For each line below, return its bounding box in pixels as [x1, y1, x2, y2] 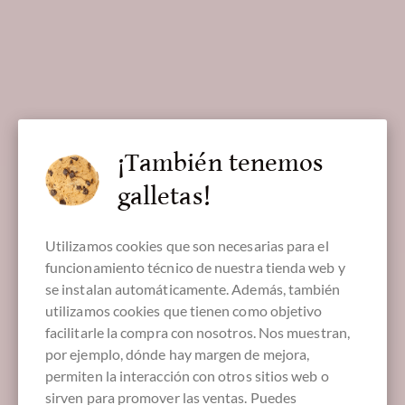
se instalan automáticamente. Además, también [45, 279, 341, 297]
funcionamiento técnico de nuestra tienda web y [45, 258, 345, 276]
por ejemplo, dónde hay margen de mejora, [45, 344, 310, 363]
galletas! [118, 181, 211, 212]
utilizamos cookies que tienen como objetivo [45, 301, 323, 319]
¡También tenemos [118, 147, 325, 178]
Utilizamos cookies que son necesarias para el [45, 236, 329, 254]
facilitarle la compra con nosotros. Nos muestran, [45, 323, 350, 341]
